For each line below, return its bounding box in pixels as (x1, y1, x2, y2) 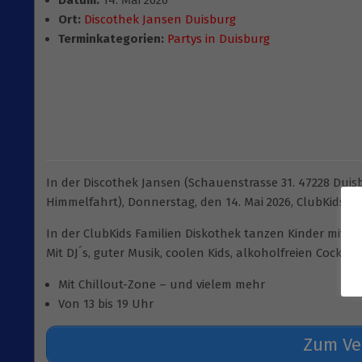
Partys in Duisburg (167, 32, 270, 46)
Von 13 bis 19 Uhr (58, 297, 154, 311)
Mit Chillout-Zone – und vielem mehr (58, 277, 265, 292)
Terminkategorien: (58, 32, 164, 46)
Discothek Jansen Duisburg (84, 12, 236, 27)
